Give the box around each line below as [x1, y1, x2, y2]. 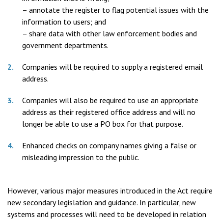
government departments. [22, 40, 109, 50]
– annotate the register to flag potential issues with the [22, 5, 209, 15]
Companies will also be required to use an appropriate [22, 95, 198, 105]
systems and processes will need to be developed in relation [7, 209, 206, 219]
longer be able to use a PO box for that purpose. [22, 119, 183, 129]
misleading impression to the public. [22, 152, 139, 162]
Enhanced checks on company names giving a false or [22, 140, 196, 150]
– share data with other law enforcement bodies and [22, 28, 197, 38]
